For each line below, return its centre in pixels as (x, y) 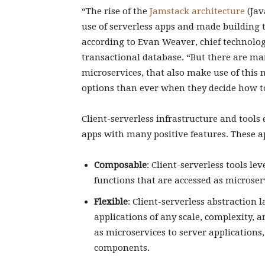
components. (122, 248)
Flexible (111, 202)
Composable (120, 165)
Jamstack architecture (197, 11)
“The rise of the (116, 11)
